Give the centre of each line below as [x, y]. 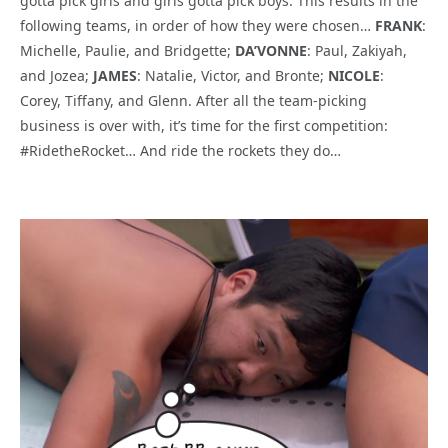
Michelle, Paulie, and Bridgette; [127, 50]
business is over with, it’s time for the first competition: [204, 125]
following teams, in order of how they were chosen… [197, 25]
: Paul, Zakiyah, [357, 50]
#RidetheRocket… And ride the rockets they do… [180, 150]
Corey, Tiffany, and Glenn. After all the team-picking [193, 100]
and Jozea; [56, 75]
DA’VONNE [271, 50]
